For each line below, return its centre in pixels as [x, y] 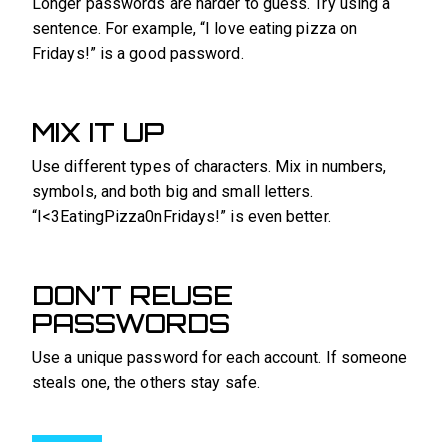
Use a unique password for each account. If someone [220, 357]
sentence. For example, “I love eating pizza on [195, 28]
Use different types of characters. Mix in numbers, [209, 166]
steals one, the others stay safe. [146, 382]
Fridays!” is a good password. [138, 53]
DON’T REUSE [132, 294]
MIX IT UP [98, 131]
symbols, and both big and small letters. [173, 191]
